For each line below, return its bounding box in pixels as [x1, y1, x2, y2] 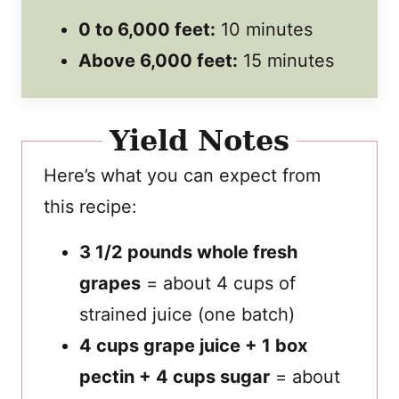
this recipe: [44, 195, 137, 217]
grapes [79, 272, 141, 294]
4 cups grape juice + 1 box [79, 334, 307, 356]
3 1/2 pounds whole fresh [79, 240, 297, 263]
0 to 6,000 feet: [78, 18, 216, 40]
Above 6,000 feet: [78, 49, 238, 71]
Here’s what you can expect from [44, 164, 321, 186]
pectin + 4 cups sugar [79, 365, 270, 387]
